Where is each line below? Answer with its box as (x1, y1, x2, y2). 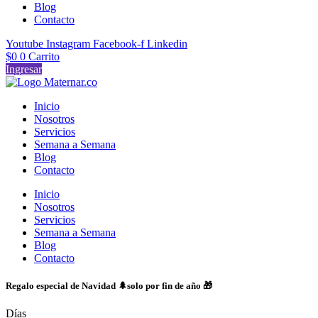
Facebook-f (93, 37, 144, 50)
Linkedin (147, 37, 187, 50)
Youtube (6, 37, 43, 50)
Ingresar (6, 62, 42, 75)
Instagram (46, 37, 90, 50)
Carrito (28, 50, 60, 62)
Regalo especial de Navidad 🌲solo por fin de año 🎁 (6, 280, 212, 291)
